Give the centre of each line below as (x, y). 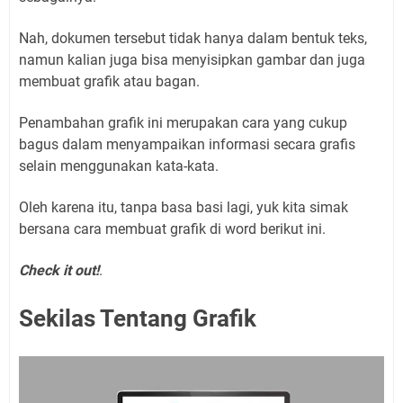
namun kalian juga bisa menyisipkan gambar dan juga (192, 60)
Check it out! (59, 270)
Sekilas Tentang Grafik (138, 318)
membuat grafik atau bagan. (109, 81)
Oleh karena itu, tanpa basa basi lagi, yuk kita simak (184, 207)
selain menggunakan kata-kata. (119, 166)
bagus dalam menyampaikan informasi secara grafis (187, 144)
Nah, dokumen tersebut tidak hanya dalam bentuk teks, (193, 38)
